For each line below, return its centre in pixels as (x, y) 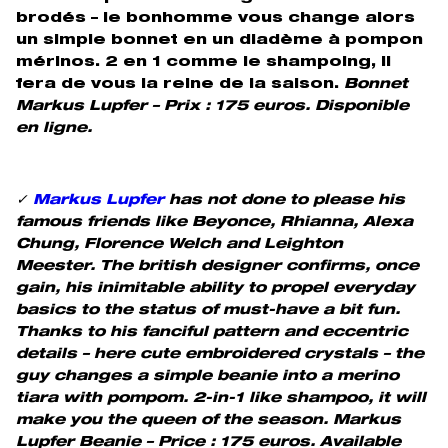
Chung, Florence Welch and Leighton (179, 244)
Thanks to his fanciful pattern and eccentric (212, 332)
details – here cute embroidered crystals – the (220, 354)
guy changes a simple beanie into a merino (207, 376)
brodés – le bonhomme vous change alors (215, 18)
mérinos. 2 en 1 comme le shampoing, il (203, 62)
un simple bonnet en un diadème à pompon (219, 40)
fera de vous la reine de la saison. (180, 84)
